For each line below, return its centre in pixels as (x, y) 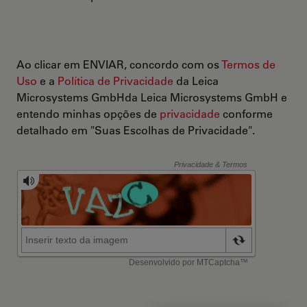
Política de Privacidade (115, 81)
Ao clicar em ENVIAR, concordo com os (119, 64)
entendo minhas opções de (88, 113)
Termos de (248, 64)
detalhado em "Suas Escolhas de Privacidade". (136, 130)
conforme (246, 113)
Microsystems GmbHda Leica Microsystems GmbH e (152, 97)
